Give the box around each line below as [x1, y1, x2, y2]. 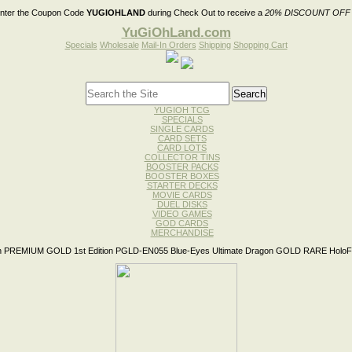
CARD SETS [157, 134, 207, 143]
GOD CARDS [156, 218, 208, 228]
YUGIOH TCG [154, 105, 210, 115]
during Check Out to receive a [145, 8, 265, 17]
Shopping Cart [233, 40, 288, 49]
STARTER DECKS [146, 181, 218, 190]
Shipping [198, 40, 231, 49]
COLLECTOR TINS [144, 152, 220, 162]
